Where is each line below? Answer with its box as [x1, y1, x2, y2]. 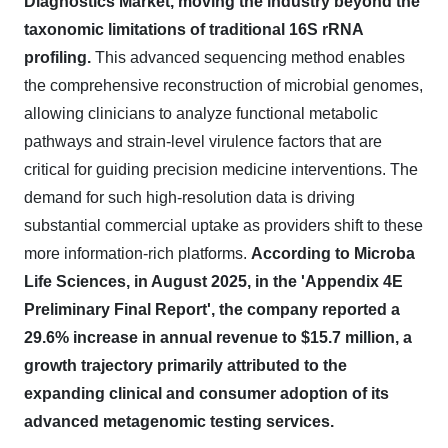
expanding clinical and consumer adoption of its [24, 385, 389, 402]
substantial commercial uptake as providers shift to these [24, 217, 423, 234]
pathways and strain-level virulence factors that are [24, 133, 382, 150]
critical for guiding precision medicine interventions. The [24, 161, 418, 178]
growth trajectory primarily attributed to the [24, 357, 347, 374]
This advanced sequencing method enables [91, 49, 405, 66]
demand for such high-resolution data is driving [24, 189, 355, 206]
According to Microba [251, 245, 415, 262]
